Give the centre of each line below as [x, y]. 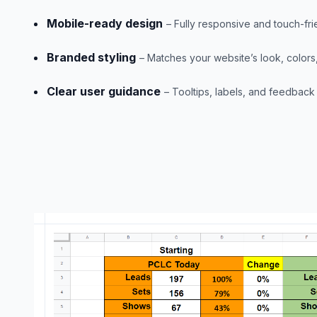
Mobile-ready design [105, 23]
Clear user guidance [104, 91]
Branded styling [91, 57]
